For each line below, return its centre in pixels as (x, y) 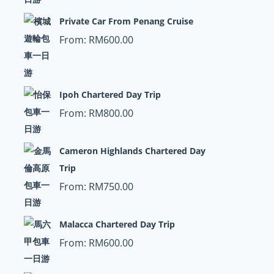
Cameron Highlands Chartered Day (132, 151)
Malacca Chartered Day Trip (117, 224)
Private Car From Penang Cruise (126, 21)
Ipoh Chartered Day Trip (110, 94)
